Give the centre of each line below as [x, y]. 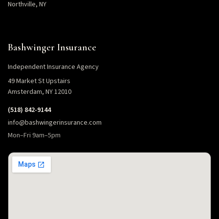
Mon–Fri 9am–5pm [34, 135]
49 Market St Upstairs [39, 81]
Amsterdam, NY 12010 [40, 92]
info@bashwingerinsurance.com [55, 123]
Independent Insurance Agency [53, 67]
